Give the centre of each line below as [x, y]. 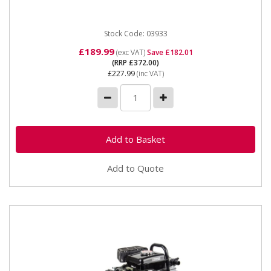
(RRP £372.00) [135, 63]
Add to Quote [135, 168]
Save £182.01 [170, 52]
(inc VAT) [149, 73]
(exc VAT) [130, 52]
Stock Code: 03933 [135, 33]
